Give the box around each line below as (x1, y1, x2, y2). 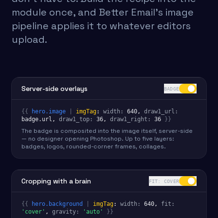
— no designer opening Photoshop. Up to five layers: (21, 135, 174, 143)
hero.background (32, 200, 83, 207)
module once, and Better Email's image (12, 6, 194, 18)
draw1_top (59, 116, 90, 123)
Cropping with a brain (21, 177, 91, 185)
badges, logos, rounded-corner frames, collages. (21, 143, 166, 150)
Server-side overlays (21, 84, 88, 93)
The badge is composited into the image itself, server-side (21, 127, 193, 135)
